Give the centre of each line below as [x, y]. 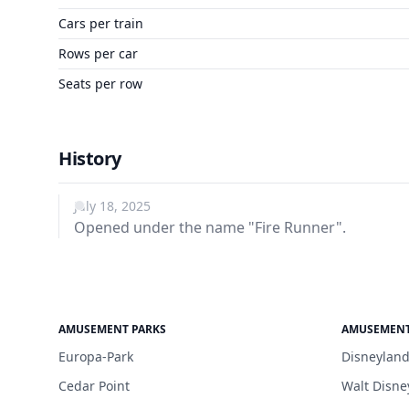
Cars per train [101, 23]
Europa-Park [96, 357]
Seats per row [100, 84]
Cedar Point [94, 386]
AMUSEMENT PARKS [112, 329]
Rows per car [98, 53]
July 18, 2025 [112, 206]
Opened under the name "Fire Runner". [210, 227]
